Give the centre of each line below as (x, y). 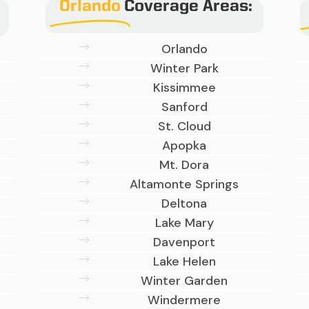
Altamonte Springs (185, 185)
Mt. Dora (185, 165)
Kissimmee (184, 88)
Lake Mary (184, 223)
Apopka (185, 146)
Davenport (185, 242)
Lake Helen (184, 262)
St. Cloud (184, 127)
